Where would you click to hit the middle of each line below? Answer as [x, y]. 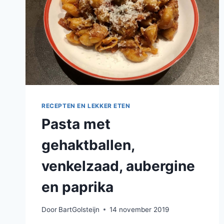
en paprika [77, 187]
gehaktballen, [88, 145]
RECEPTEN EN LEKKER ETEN [86, 106]
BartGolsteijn [79, 209]
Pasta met [76, 124]
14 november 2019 [139, 209]
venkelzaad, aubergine [118, 166]
